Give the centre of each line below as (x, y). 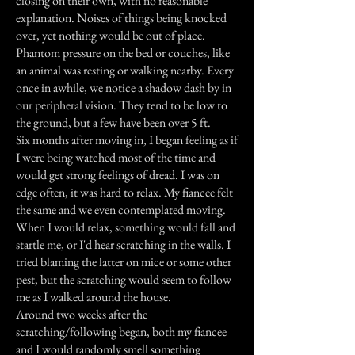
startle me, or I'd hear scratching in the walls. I (123, 244)
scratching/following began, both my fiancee (121, 332)
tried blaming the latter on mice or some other (124, 262)
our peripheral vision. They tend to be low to (122, 105)
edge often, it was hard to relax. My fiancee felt (124, 192)
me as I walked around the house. (94, 297)
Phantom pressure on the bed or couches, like (123, 53)
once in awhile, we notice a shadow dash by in (124, 88)
